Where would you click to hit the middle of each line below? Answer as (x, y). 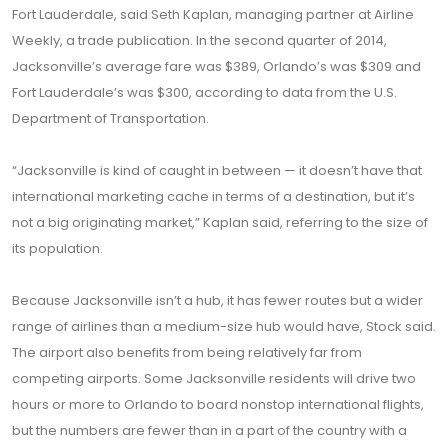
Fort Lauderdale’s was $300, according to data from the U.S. (204, 92)
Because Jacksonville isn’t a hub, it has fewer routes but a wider (217, 300)
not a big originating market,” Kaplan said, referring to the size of (220, 222)
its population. (57, 248)
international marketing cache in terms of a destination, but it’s (213, 196)
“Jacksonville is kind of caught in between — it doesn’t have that (217, 170)
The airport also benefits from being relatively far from (187, 352)
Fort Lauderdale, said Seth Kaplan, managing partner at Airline (213, 14)
